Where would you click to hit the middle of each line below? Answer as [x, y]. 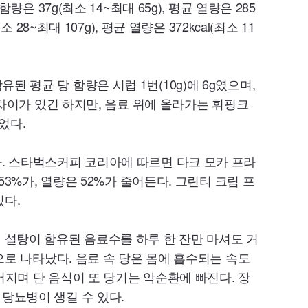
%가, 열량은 [46, 180]
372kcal [189, 26]
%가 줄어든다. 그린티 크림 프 [174, 180]
